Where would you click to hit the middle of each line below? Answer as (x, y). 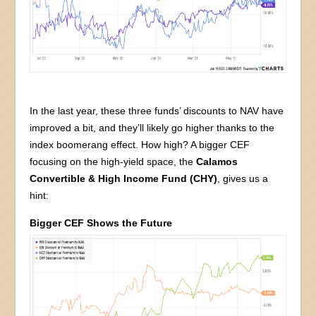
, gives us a (243, 179)
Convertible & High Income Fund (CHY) (124, 179)
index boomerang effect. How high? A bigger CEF (140, 145)
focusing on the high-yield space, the (113, 162)
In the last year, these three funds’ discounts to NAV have (157, 111)
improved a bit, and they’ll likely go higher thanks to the (152, 128)
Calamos (217, 162)
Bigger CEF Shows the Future (101, 223)
